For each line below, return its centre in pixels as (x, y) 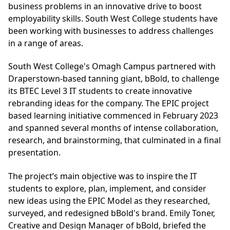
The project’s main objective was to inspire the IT (103, 176)
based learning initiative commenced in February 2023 (113, 116)
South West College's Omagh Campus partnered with (112, 66)
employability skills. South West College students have (113, 18)
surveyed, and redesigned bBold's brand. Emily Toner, (112, 213)
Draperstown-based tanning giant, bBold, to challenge (114, 79)
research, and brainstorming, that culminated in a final (114, 140)
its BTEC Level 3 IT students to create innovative (100, 91)
